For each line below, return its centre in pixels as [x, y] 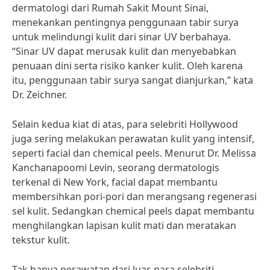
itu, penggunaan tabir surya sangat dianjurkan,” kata [133, 80]
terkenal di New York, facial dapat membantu [115, 182]
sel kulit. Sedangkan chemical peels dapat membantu [133, 211]
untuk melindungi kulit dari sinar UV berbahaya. [121, 37]
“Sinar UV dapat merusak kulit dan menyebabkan [124, 51]
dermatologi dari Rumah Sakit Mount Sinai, [110, 8]
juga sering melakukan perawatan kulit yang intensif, [133, 139]
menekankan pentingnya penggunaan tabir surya [125, 22]
